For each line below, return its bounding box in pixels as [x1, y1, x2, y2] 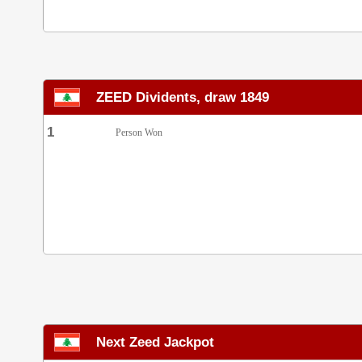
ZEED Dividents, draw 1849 [96, 89, 269, 105]
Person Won [116, 127, 162, 138]
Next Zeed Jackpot [96, 334, 214, 350]
